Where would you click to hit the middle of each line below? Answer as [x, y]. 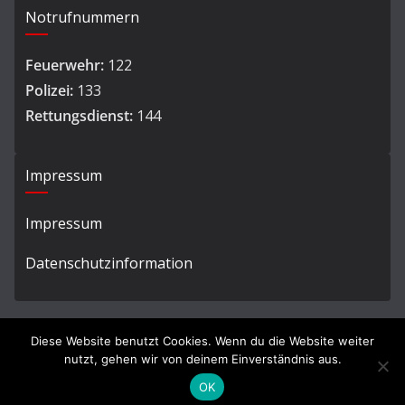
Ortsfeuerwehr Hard [199, 385]
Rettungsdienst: [79, 116]
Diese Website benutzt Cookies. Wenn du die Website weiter [202, 341]
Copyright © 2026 [88, 385]
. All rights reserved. [314, 385]
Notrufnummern [82, 17]
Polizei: [49, 90]
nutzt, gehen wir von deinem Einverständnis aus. [202, 359]
